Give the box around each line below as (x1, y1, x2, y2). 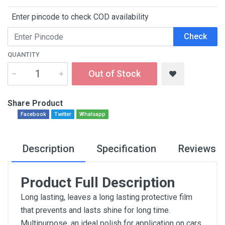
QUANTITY (8, 51, 40, 58)
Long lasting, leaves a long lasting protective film (21, 192, 192, 202)
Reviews (178, 143, 216, 155)
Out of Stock (88, 68, 141, 79)
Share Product (8, 98, 63, 108)
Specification (96, 143, 156, 155)
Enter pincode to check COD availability (8, 12, 149, 22)
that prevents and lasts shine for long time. (21, 205, 170, 215)
